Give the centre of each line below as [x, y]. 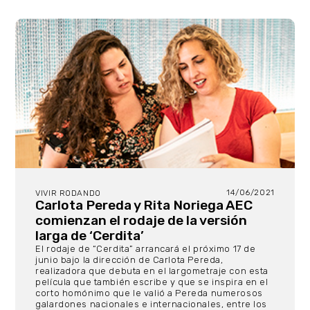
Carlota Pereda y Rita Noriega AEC [144, 206]
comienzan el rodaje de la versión [142, 221]
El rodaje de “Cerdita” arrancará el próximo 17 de [146, 249]
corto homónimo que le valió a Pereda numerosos [149, 293]
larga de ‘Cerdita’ [90, 236]
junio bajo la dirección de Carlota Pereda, [129, 260]
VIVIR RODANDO [68, 193]
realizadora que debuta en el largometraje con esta [152, 271]
